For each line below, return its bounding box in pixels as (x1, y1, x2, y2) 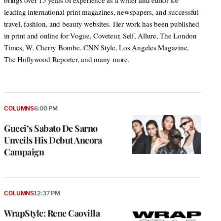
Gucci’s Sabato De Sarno (4, 122, 98, 135)
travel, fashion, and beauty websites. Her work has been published (4, 19, 199, 29)
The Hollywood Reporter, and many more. (4, 54, 130, 65)
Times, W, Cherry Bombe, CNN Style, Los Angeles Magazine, (4, 42, 189, 53)
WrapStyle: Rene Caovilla (4, 207, 100, 219)
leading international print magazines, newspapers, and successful (4, 7, 199, 17)
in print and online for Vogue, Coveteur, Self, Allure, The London (4, 31, 197, 41)
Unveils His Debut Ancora (4, 134, 102, 147)
